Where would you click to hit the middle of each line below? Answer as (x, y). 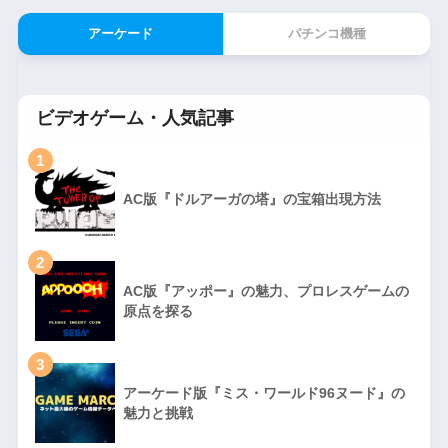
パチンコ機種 (327, 34)
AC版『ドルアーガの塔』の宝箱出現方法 (251, 199)
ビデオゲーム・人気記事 (134, 118)
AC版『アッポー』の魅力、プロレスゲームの (265, 291)
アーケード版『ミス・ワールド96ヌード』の (263, 393)
